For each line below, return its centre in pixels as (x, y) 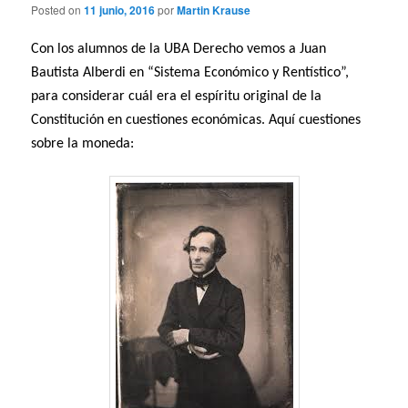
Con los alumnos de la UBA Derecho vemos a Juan (179, 50)
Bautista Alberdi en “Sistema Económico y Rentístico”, (190, 73)
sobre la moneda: (83, 144)
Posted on (58, 10)
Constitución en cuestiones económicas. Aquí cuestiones (196, 121)
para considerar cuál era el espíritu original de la (177, 97)
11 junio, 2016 (120, 10)
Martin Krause (214, 10)
